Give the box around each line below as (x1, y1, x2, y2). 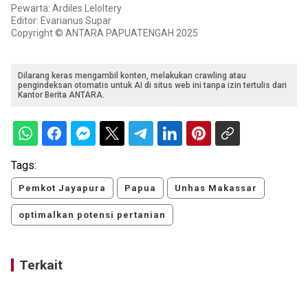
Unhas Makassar (175, 183, 257, 194)
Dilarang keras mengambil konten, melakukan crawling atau (18, 71, 246, 81)
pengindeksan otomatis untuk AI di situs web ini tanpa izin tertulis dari (18, 80, 287, 91)
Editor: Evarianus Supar (11, 15, 111, 27)
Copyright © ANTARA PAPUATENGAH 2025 (11, 27, 198, 39)
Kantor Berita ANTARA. (18, 90, 104, 100)
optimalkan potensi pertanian (19, 210, 166, 221)
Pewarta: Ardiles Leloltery (11, 3, 122, 14)
